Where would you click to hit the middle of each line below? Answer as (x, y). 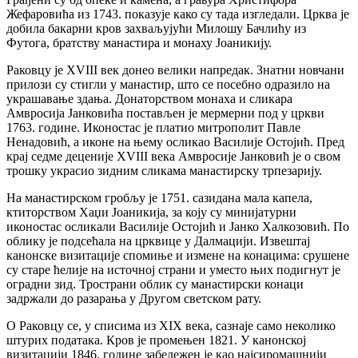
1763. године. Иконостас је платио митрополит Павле (153, 127)
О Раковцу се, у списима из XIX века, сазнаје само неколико (171, 325)
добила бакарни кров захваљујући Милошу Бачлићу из (156, 28)
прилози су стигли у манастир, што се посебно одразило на (168, 84)
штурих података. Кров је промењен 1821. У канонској (156, 340)
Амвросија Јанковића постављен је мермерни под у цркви (165, 113)
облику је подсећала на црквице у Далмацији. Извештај (158, 241)
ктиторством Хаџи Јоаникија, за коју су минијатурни (151, 212)
